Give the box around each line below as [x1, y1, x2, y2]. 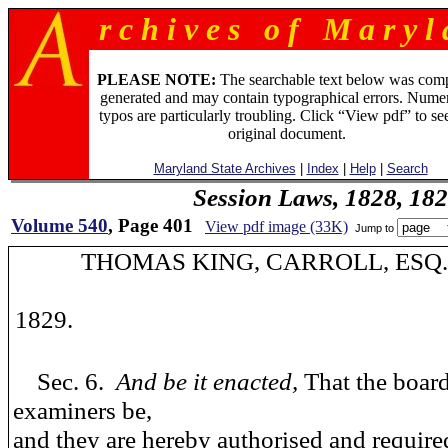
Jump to [352, 221, 397, 234]
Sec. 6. [13, 367, 116, 395]
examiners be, [13, 396, 152, 424]
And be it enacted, [116, 367, 304, 395]
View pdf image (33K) [205, 218, 348, 235]
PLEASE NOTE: [96, 71, 216, 88]
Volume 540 [11, 215, 108, 236]
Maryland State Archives [153, 161, 296, 176]
